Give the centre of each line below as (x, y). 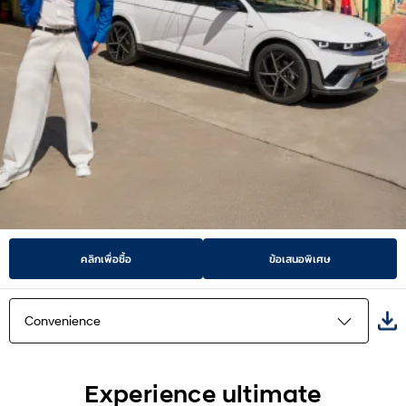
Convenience (63, 321)
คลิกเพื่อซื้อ (106, 259)
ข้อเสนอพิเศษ (300, 259)
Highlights (53, 378)
